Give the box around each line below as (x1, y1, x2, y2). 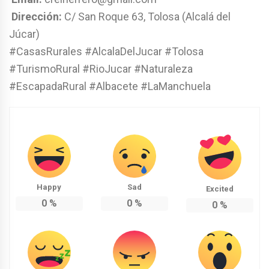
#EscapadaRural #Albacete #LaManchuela (9, 80, 211, 93)
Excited (205, 184, 234, 193)
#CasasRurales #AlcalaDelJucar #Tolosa (9, 45, 204, 58)
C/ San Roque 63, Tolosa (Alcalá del (62, 10, 231, 23)
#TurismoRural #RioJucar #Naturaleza (9, 62, 193, 76)
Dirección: (11, 10, 62, 23)
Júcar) (9, 28, 40, 41)
